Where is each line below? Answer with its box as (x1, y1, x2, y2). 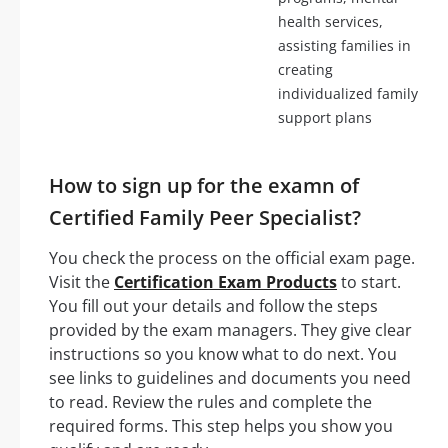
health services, (278, 11, 383, 31)
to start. (337, 270, 401, 293)
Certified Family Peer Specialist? (49, 203, 361, 231)
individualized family (278, 83, 418, 103)
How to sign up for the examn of (49, 171, 359, 199)
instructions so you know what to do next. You (49, 342, 397, 365)
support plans (278, 107, 372, 127)
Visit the (49, 270, 114, 293)
